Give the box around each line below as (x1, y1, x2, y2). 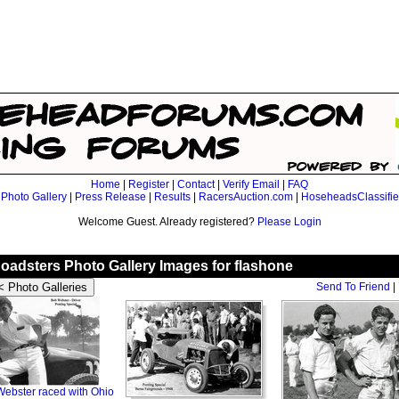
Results (154, 191, 191, 203)
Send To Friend (316, 281, 390, 293)
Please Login (256, 216, 322, 228)
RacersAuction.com (199, 191, 293, 203)
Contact (177, 178, 215, 191)
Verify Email (223, 178, 280, 191)
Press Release (75, 191, 146, 203)
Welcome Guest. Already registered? (77, 216, 257, 228)
